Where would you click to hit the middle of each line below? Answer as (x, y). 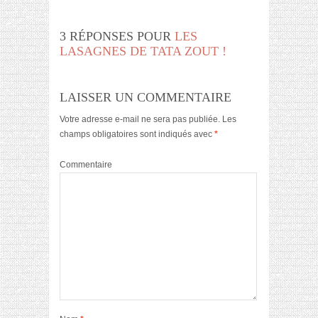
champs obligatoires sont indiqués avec (137, 135)
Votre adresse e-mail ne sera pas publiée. (140, 120)
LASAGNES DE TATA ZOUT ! (143, 51)
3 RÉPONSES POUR (117, 37)
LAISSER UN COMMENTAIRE (146, 98)
